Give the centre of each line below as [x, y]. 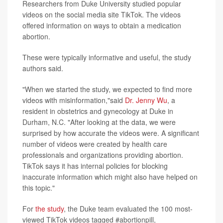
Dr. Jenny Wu [146, 100]
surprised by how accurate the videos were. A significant [111, 133]
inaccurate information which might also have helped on [110, 176]
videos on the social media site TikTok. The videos [102, 14]
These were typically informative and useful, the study [107, 57]
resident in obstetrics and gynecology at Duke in [98, 111]
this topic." [39, 187]
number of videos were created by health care [95, 144]
